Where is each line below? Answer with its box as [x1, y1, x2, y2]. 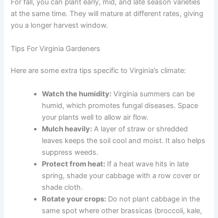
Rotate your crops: [42, 194, 107, 203]
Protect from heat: [42, 159, 106, 168]
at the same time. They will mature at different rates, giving [11, 9, 204, 18]
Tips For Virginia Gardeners [11, 44, 101, 53]
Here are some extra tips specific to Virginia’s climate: [11, 66, 186, 75]
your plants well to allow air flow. [42, 112, 149, 122]
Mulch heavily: [42, 124, 92, 133]
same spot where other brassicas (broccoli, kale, [42, 206, 202, 215]
